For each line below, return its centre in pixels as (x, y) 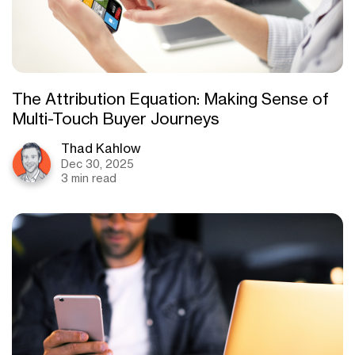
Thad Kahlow (101, 148)
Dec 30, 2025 (97, 163)
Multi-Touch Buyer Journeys (116, 118)
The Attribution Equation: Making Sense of (170, 98)
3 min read (89, 177)
